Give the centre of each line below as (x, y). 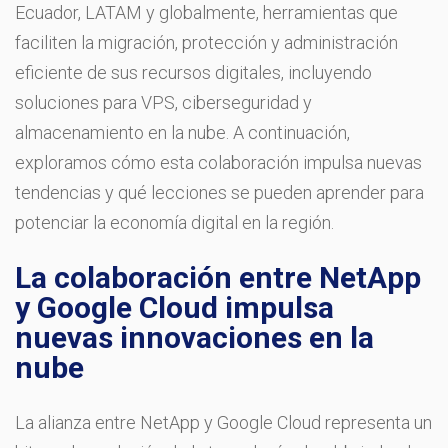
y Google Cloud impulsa (174, 307)
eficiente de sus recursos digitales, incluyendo (193, 72)
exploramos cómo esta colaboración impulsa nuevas (218, 162)
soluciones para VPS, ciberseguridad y (163, 102)
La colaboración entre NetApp (218, 277)
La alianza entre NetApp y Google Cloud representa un (223, 422)
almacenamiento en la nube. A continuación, (182, 132)
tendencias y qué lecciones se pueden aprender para (219, 192)
